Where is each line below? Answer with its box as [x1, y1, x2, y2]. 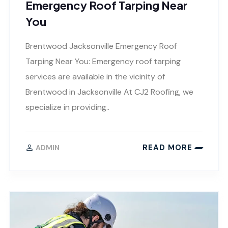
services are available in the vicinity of [25, 71, 165, 82]
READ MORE [142, 142, 192, 153]
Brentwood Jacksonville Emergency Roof [25, 40, 177, 51]
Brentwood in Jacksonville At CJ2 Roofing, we [25, 86, 193, 97]
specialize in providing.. [25, 101, 109, 112]
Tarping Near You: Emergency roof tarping [25, 55, 181, 67]
